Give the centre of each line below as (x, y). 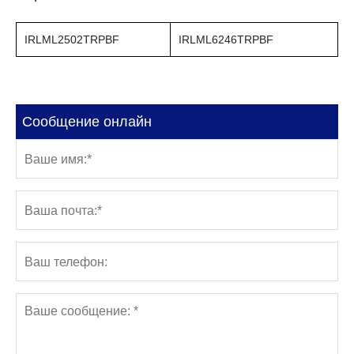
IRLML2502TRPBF (72, 40)
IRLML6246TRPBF (226, 40)
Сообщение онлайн (87, 122)
